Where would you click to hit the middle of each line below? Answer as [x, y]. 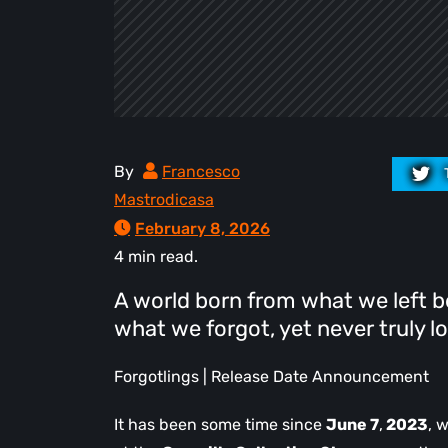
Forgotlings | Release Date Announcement [271, 376]
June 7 [352, 424]
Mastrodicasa [164, 199]
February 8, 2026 [202, 228]
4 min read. [156, 256]
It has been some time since [220, 424]
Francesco [201, 171]
